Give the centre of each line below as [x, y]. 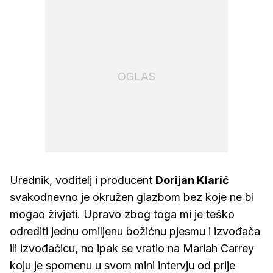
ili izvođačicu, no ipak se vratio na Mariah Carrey [132, 248]
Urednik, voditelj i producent [83, 180]
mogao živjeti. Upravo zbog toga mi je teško [122, 214]
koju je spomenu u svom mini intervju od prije [122, 265]
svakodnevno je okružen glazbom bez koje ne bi [132, 197]
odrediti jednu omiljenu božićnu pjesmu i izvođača [135, 231]
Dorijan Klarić [192, 180]
